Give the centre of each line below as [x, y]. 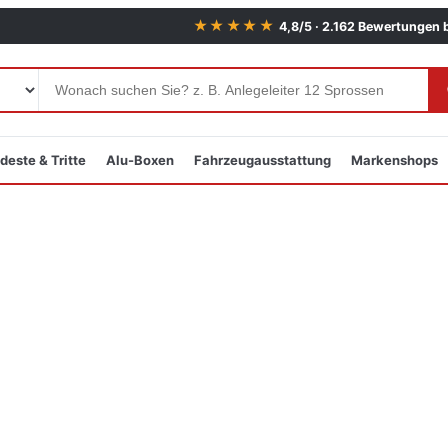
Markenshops [394, 160]
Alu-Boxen [140, 160]
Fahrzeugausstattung [262, 160]
